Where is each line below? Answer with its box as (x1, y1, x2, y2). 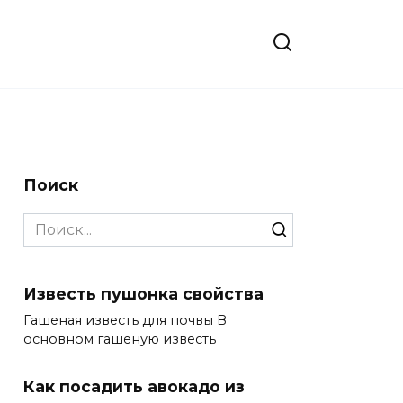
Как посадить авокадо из (23, 376, 245, 396)
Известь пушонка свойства (23, 283, 264, 303)
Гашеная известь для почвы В (23, 311, 227, 328)
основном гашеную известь (23, 330, 216, 347)
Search (22, 213, 73, 231)
